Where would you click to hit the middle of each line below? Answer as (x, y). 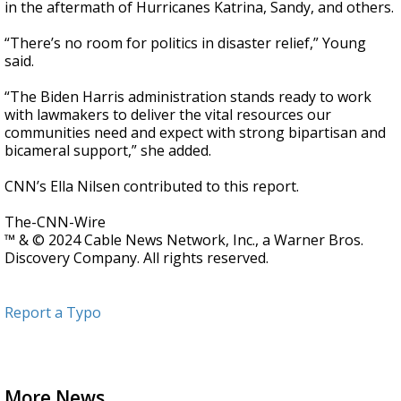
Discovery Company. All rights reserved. (137, 258)
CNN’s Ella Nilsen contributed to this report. (152, 186)
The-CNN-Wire (55, 222)
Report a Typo (53, 312)
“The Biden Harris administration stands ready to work (188, 97)
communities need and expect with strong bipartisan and (195, 132)
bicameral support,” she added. (108, 150)
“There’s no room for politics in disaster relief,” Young (185, 43)
